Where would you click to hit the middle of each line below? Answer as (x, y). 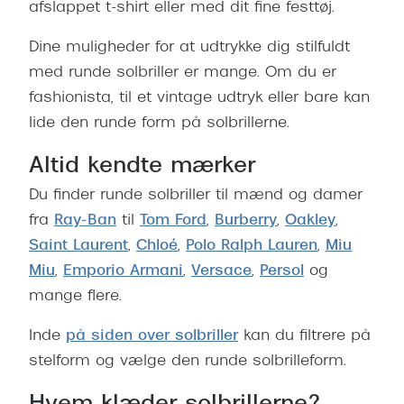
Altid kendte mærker (142, 167)
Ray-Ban (85, 221)
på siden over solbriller (152, 337)
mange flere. (75, 297)
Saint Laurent (78, 247)
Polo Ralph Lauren (252, 247)
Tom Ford (173, 221)
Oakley (310, 221)
